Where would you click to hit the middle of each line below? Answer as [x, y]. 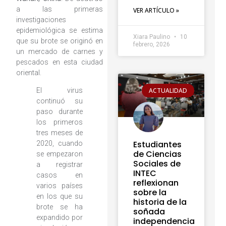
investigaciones [41, 19]
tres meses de [59, 132]
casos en [59, 175]
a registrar [59, 164]
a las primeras [59, 9]
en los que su [59, 196]
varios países [59, 185]
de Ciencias [157, 154]
